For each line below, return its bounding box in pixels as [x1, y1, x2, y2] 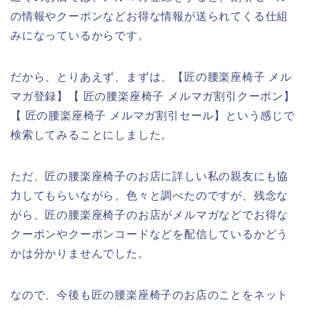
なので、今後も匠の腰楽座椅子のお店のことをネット [10, 288, 289, 301]
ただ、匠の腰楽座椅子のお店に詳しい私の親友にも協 [10, 170, 289, 182]
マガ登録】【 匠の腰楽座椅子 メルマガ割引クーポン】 [10, 90, 295, 102]
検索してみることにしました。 [10, 128, 173, 141]
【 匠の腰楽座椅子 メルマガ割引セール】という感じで [10, 109, 295, 121]
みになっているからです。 [10, 29, 150, 41]
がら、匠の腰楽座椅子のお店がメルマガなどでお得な [10, 208, 289, 221]
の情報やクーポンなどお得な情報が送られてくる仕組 [10, 10, 289, 22]
